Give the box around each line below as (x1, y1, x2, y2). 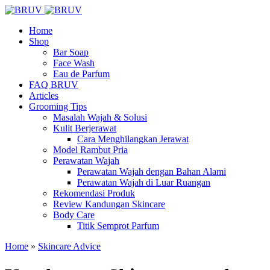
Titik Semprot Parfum (77, 221, 159, 231)
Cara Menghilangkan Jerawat (77, 134, 189, 144)
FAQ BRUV (29, 80, 78, 90)
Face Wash (53, 58, 95, 68)
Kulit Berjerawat (53, 123, 116, 133)
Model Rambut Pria (53, 145, 128, 155)
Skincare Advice (38, 241, 101, 251)
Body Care (53, 210, 95, 220)
